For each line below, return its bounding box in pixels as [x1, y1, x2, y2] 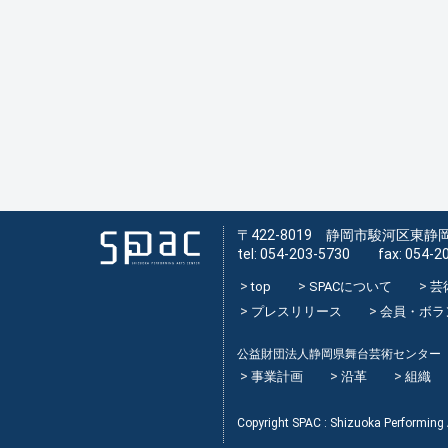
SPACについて [309, 279, 393, 294]
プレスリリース [251, 304, 343, 319]
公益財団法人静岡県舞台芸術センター [237, 347, 442, 361]
